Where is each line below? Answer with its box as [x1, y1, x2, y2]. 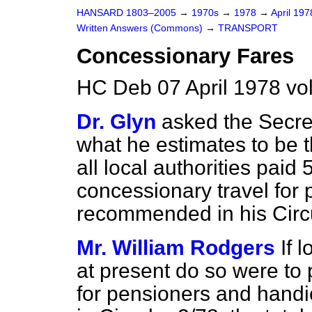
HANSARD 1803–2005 [77, 8, 176, 18]
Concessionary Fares [77, 44, 294, 68]
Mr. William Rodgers [77, 236, 275, 259]
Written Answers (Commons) [77, 23, 205, 33]
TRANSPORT [218, 23, 278, 33]
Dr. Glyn [77, 110, 156, 133]
